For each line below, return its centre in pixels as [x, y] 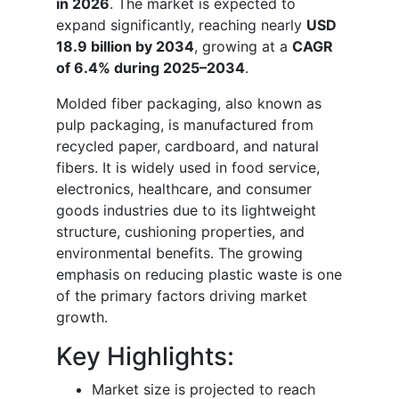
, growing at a [243, 46]
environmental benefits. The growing [179, 252]
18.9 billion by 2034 [125, 46]
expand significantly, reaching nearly [181, 24]
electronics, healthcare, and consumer [184, 188]
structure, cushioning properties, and [180, 231]
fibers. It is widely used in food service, [188, 167]
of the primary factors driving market [182, 295]
